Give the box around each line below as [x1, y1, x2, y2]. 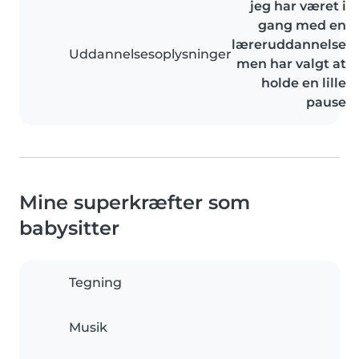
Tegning [69, 275, 122, 291]
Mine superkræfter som [19, 191, 250, 215]
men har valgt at [236, 56, 346, 72]
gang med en [258, 18, 346, 34]
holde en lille [261, 75, 346, 91]
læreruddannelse [232, 37, 346, 53]
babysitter [19, 216, 119, 240]
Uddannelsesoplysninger [69, 46, 232, 63]
